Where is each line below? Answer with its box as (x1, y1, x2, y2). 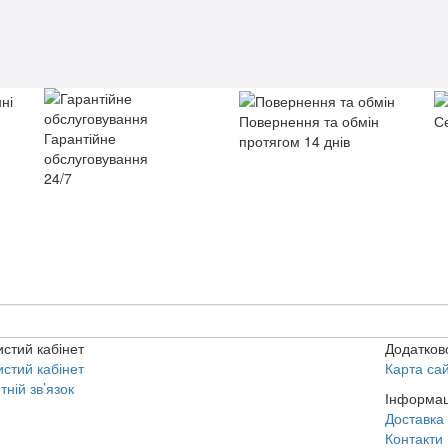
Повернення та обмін (239, 110, 379, 131)
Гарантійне (44, 128, 116, 149)
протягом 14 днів (239, 130, 350, 151)
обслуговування (44, 148, 148, 169)
